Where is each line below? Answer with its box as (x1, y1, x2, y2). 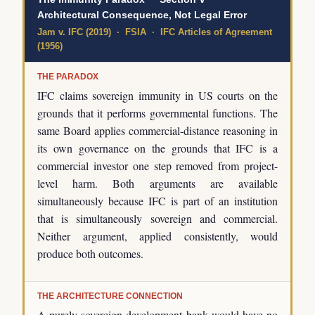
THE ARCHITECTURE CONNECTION (37, 291, 183, 302)
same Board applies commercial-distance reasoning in (37, 123, 278, 139)
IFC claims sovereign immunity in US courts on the (37, 88, 278, 103)
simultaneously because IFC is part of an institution (37, 193, 278, 209)
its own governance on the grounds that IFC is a (37, 141, 278, 156)
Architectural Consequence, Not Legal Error (37, 9, 247, 21)
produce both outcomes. (37, 246, 143, 262)
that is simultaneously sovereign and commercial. (37, 211, 278, 226)
